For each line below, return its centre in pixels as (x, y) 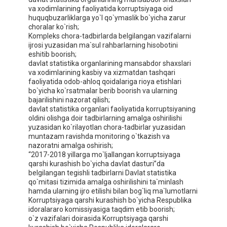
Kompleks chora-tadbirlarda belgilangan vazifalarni (110, 36)
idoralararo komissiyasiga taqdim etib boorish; (102, 210)
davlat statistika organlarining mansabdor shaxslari (110, 64)
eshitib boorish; (52, 54)
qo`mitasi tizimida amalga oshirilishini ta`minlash (106, 182)
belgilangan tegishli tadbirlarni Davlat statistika (102, 173)
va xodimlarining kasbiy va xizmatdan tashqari (102, 73)
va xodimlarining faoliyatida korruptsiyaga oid (101, 9)
